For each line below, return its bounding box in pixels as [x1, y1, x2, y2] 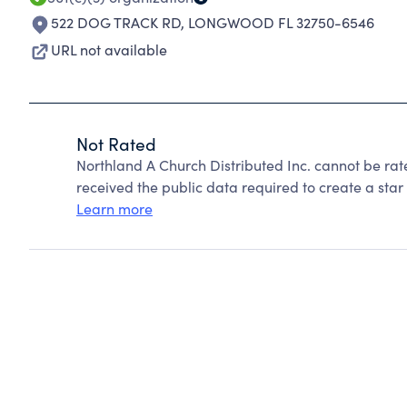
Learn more [76, 199, 153, 218]
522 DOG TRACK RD [51, 13, 181, 32]
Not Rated [76, 132, 156, 155]
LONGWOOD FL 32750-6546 [188, 13, 374, 32]
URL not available [51, 40, 167, 59]
